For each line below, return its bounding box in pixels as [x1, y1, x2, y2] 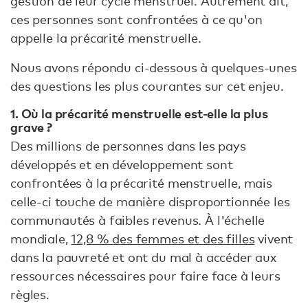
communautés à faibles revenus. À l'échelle [10, 212, 265, 228]
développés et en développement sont [10, 156, 233, 172]
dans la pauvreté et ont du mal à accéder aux [10, 249, 276, 265]
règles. [10, 286, 53, 302]
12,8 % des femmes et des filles [71, 230, 255, 246]
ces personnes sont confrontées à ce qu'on [10, 12, 263, 27]
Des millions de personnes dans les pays [10, 137, 246, 153]
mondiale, [10, 230, 71, 246]
